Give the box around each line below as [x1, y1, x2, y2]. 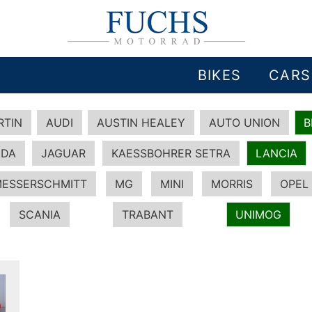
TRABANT [122, 208, 174, 221]
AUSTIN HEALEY [97, 116, 185, 130]
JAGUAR [41, 146, 86, 160]
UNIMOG [235, 208, 282, 221]
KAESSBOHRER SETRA [111, 146, 231, 160]
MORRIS [211, 177, 253, 191]
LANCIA [255, 146, 297, 160]
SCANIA [18, 208, 61, 221]
